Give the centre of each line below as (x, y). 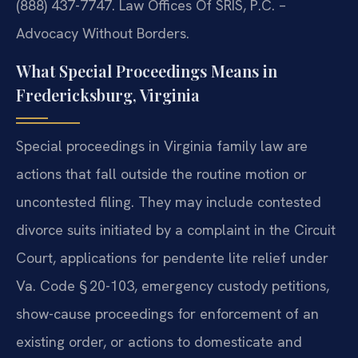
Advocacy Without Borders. (103, 34)
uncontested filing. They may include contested (169, 201)
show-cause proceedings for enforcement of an (167, 313)
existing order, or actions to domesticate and (159, 341)
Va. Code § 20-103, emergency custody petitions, (173, 285)
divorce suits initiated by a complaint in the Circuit (176, 229)
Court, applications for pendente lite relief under (172, 257)
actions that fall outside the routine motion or (161, 173)
